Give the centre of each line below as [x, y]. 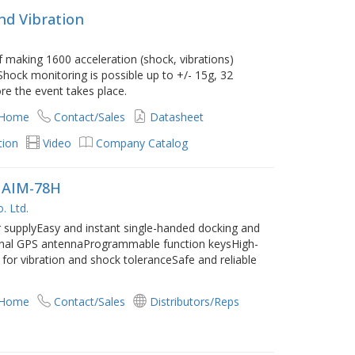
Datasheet [177, 117]
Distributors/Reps [195, 302]
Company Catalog [142, 143]
